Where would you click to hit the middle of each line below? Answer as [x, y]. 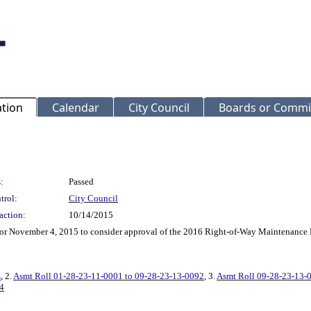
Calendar [76, 108]
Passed [81, 182]
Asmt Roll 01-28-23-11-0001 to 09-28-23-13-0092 [109, 276]
